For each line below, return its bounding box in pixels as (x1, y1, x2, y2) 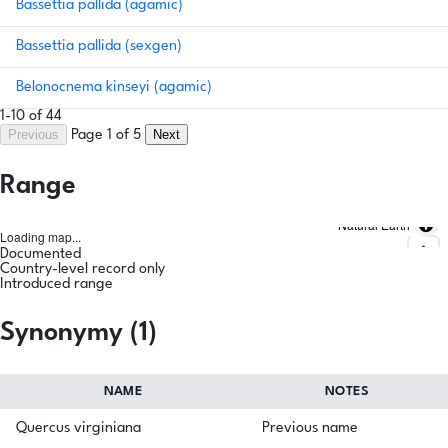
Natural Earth (338, 216, 410, 234)
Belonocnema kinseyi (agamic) (16, 80, 212, 96)
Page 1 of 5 (71, 128, 145, 144)
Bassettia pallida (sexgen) (16, 39, 182, 55)
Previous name (262, 421, 358, 437)
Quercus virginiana (16, 421, 141, 437)
